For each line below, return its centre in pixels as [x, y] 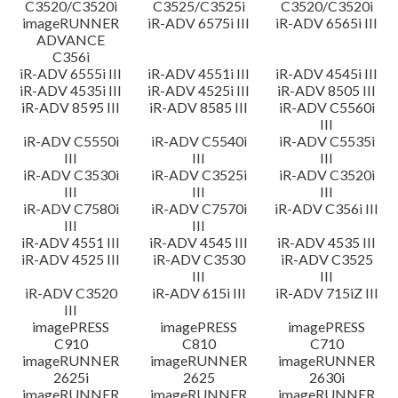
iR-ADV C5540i [199, 141]
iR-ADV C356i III [327, 208]
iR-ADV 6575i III [199, 23]
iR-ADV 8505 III [327, 90]
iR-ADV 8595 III [71, 107]
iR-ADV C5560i [326, 107]
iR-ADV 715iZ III [326, 293]
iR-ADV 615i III [199, 293]
